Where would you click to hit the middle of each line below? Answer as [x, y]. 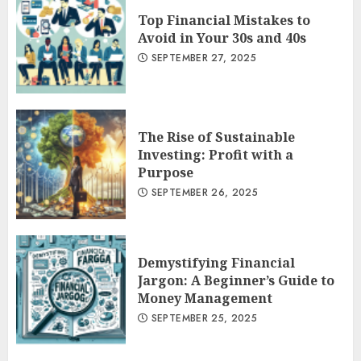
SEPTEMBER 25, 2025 [203, 318]
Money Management [205, 298]
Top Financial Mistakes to [224, 20]
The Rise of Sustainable [216, 137]
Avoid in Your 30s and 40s [222, 37]
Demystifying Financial [216, 262]
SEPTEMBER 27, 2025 [202, 58]
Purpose [166, 172]
